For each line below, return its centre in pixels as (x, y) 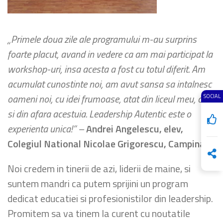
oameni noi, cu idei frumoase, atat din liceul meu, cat (109, 99)
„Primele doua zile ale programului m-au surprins (102, 39)
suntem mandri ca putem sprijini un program (98, 183)
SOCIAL (212, 96)
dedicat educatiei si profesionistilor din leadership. (110, 198)
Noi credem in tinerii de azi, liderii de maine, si (99, 168)
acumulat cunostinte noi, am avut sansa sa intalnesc (110, 84)
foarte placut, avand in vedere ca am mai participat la (110, 54)
